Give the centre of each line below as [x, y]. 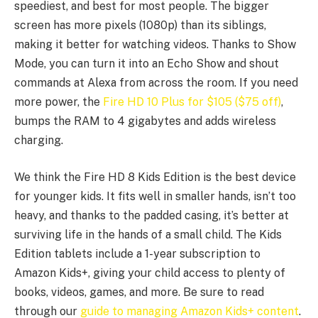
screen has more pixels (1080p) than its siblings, [140, 25]
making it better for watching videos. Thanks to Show [155, 44]
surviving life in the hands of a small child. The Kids [148, 234]
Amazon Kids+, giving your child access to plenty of [150, 273]
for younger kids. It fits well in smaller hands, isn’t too [155, 196]
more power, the [59, 102]
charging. [39, 140]
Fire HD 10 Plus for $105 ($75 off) [192, 102]
